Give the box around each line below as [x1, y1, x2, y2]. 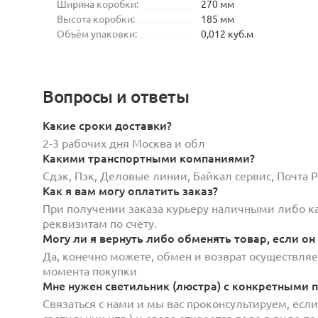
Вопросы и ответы [43, 84, 190, 107]
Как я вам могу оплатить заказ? [43, 182, 218, 198]
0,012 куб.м [201, 26, 253, 40]
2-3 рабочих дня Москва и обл [43, 135, 205, 150]
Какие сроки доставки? [43, 116, 172, 133]
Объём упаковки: [57, 26, 137, 40]
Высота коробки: [57, 11, 135, 25]
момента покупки [43, 263, 137, 278]
